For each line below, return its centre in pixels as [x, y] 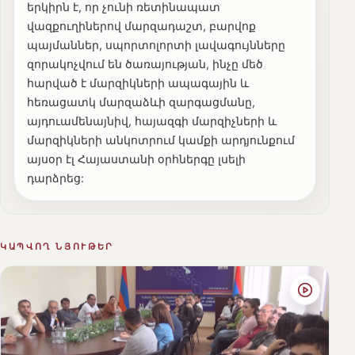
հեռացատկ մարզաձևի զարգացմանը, [141, 101]
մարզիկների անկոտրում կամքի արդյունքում [161, 139]
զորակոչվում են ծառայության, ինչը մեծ [145, 63]
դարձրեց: [55, 177]
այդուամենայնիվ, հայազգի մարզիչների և [152, 120]
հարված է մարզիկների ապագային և [138, 82]
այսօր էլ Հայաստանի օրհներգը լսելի [136, 158]
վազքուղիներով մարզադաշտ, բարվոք [141, 25]
